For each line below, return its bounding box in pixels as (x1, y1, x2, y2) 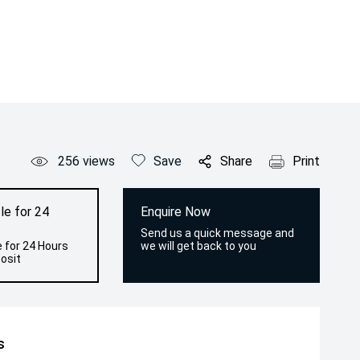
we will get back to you (141, 239, 257, 252)
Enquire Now (141, 204, 211, 219)
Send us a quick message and (141, 227, 295, 239)
